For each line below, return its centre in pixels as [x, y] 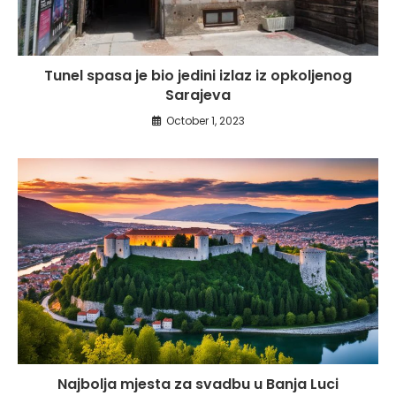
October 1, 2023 [205, 121]
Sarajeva [198, 95]
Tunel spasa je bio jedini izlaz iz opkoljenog [198, 76]
